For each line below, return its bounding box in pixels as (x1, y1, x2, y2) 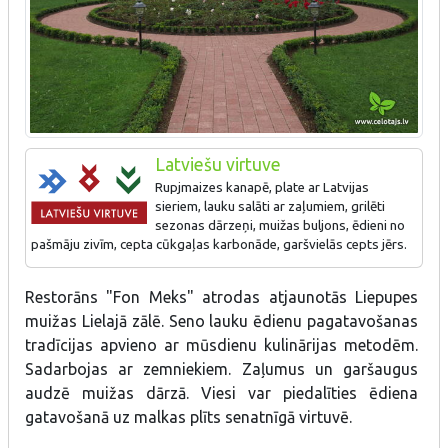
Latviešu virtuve (154, 154, 281, 174)
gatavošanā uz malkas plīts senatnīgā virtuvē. (25, 407, 352, 426)
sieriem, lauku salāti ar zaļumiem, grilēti (154, 198, 385, 214)
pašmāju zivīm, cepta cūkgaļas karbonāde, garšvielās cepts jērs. (31, 236, 407, 252)
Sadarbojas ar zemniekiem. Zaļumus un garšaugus (25, 359, 419, 378)
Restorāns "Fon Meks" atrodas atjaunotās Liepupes (25, 287, 419, 306)
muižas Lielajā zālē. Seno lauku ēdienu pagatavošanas (25, 311, 419, 330)
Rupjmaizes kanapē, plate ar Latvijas (154, 179, 369, 195)
